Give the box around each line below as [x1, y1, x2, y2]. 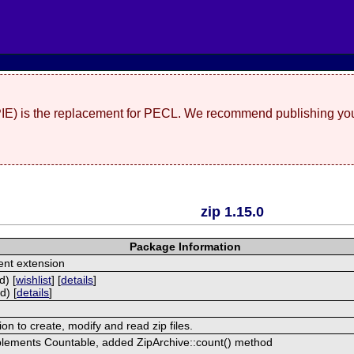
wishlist [16, 273, 52, 286]
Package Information [129, 239, 241, 253]
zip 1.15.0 [201, 203, 264, 220]
